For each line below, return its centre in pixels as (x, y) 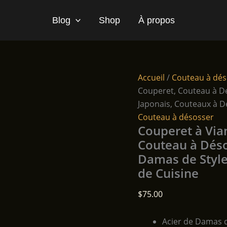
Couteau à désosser (176, 117)
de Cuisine (168, 173)
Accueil (151, 78)
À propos (157, 20)
